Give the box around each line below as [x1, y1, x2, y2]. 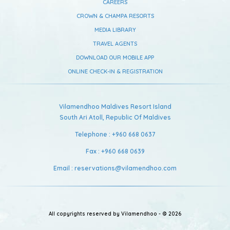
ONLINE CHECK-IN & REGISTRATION [67, 68, 163, 75]
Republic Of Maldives [105, 113, 171, 121]
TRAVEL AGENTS [93, 40, 137, 47]
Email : [53, 164, 74, 172]
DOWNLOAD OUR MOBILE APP [76, 54, 154, 61]
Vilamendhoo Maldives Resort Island [59, 103, 171, 110]
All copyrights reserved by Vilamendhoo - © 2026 [48, 210, 182, 217]
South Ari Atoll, [59, 113, 104, 121]
